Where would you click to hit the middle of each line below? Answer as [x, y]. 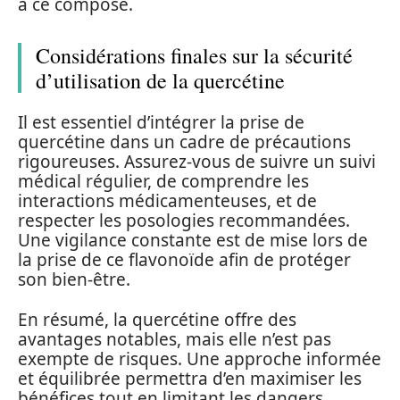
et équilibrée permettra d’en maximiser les [190, 378]
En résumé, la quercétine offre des [157, 319]
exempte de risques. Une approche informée [200, 358]
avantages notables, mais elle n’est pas [175, 339]
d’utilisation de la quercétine [160, 80]
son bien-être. [74, 279]
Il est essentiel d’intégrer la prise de [161, 122]
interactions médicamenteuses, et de [167, 201]
